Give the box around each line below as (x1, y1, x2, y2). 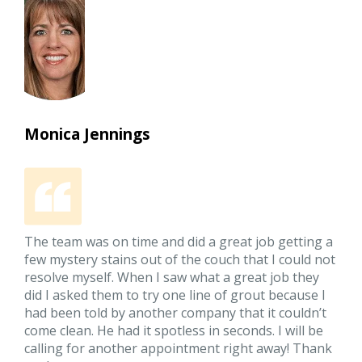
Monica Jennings (24, 123, 151, 145)
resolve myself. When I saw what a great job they (24, 267, 320, 286)
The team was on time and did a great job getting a (24, 232, 334, 250)
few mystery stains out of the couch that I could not (24, 250, 336, 268)
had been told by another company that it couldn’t (24, 303, 327, 322)
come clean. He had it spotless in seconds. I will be (24, 321, 324, 339)
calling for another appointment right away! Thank (24, 339, 333, 357)
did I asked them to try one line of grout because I (24, 285, 326, 304)
